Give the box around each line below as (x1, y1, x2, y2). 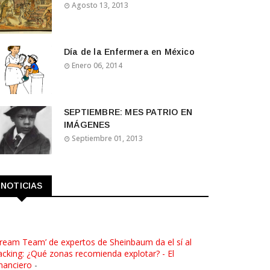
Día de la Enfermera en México (64, 47, 195, 57)
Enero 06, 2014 (72, 60, 122, 71)
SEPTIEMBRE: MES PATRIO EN (64, 107, 192, 117)
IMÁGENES (64, 120, 110, 130)
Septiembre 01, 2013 (72, 133, 143, 143)
